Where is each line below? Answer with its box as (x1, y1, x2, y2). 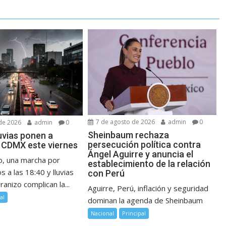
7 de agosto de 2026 (94, 118, 155, 127)
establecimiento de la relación (88, 158, 211, 169)
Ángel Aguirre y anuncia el (88, 149, 194, 160)
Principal (122, 209, 146, 217)
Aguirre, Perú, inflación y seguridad (88, 183, 209, 194)
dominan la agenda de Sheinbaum (88, 195, 203, 206)
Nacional (91, 209, 115, 217)
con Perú (88, 168, 125, 179)
